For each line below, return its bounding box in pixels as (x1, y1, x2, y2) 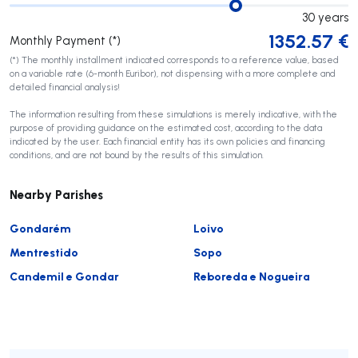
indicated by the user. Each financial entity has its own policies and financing (10, 135, 325, 147)
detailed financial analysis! (10, 81, 120, 93)
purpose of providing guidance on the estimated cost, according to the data (10, 121, 322, 133)
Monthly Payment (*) (10, 32, 121, 48)
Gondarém (10, 220, 71, 236)
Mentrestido (10, 244, 78, 260)
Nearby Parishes (10, 185, 103, 202)
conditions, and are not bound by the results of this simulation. (10, 149, 264, 161)
